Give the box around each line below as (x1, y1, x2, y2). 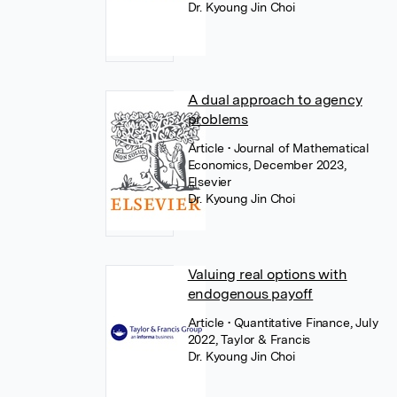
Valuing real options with (187, 266, 347, 283)
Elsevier (187, 175, 232, 189)
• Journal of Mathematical (228, 141, 370, 155)
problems (187, 111, 249, 128)
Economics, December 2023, (187, 158, 346, 172)
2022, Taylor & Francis (187, 332, 311, 346)
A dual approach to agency (187, 91, 362, 108)
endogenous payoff (187, 285, 314, 302)
